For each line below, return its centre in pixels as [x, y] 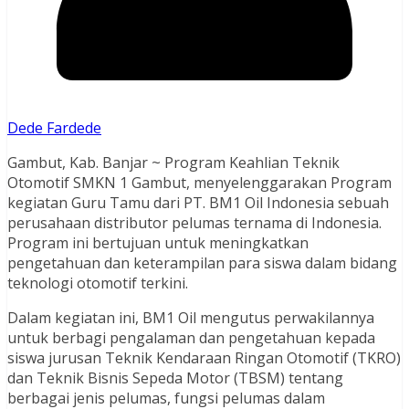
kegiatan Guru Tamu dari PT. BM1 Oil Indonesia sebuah [198, 203]
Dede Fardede [54, 128]
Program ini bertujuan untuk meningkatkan [158, 243]
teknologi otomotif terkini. [98, 283]
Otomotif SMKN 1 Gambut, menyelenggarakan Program [199, 183]
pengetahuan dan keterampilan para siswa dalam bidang [202, 263]
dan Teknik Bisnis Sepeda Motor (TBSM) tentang [175, 378]
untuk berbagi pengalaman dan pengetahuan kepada [191, 338]
